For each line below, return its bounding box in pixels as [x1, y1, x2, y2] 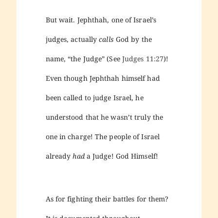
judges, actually [45, 35, 99, 44]
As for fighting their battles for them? [45, 194, 169, 203]
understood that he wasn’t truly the [45, 112, 163, 122]
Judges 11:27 [122, 54, 164, 64]
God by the [115, 35, 152, 44]
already [45, 151, 73, 161]
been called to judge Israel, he [45, 93, 144, 103]
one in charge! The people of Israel [45, 132, 160, 142]
